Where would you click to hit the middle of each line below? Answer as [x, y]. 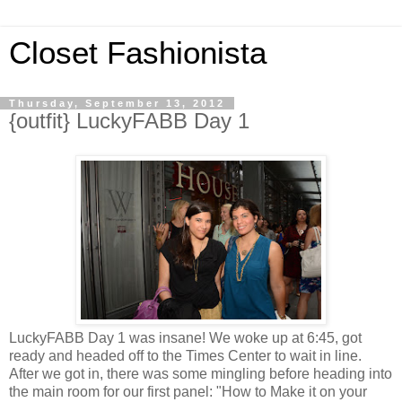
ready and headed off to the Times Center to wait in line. [185, 355]
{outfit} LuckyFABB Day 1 [129, 121]
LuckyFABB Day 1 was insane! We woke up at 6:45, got [185, 337]
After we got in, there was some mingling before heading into [201, 373]
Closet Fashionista [138, 53]
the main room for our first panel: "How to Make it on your [188, 391]
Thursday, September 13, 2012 [117, 103]
